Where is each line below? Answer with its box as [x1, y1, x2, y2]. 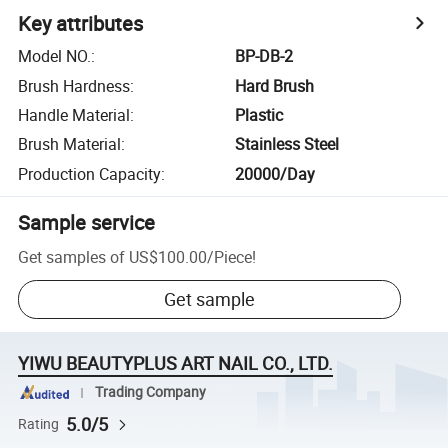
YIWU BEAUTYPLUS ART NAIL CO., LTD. [18, 351, 334, 376]
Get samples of [18, 245, 126, 268]
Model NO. [18, 45, 92, 68]
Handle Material [18, 103, 131, 126]
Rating [18, 414, 60, 433]
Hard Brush [235, 74, 315, 97]
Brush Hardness [18, 74, 131, 97]
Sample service [18, 208, 156, 236]
